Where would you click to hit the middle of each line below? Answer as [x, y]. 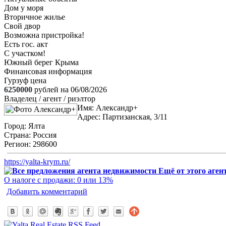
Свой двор [22, 26]
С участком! [25, 53]
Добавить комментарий [47, 192]
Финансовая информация [48, 72]
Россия [44, 135]
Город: [15, 126]
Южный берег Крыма [41, 63]
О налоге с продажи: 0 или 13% [59, 180]
